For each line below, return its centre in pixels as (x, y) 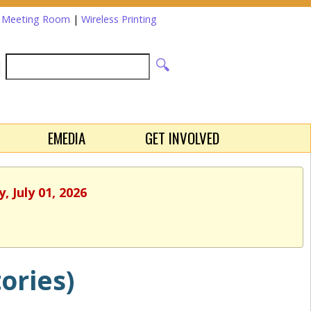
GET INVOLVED (183, 137)
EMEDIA (66, 137)
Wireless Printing (119, 19)
